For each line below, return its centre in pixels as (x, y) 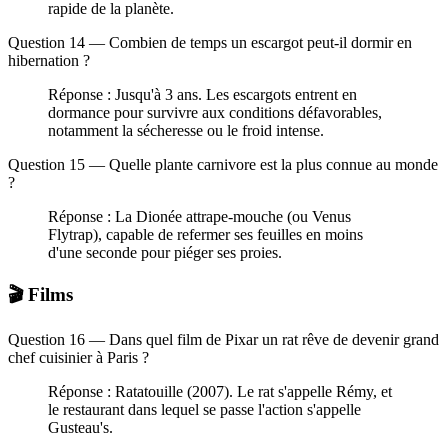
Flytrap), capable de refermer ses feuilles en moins (205, 234)
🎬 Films (40, 294)
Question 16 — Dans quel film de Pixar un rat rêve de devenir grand (223, 340)
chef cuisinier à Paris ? (78, 358)
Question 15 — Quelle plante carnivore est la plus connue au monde (223, 164)
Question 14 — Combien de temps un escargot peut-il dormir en (210, 42)
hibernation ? (49, 60)
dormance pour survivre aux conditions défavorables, (215, 112)
